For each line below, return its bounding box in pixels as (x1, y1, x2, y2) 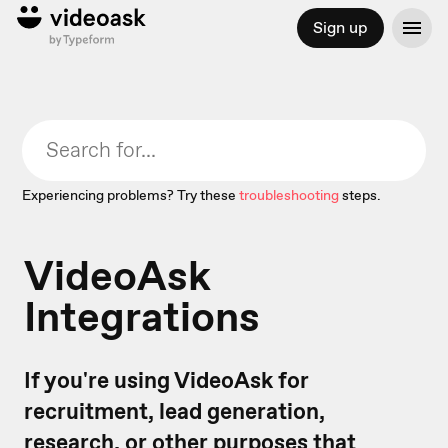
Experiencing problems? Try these (22, 186, 237, 204)
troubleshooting (239, 186, 340, 204)
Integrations (24, 289, 260, 344)
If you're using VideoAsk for (24, 365, 309, 395)
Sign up (312, 17, 368, 38)
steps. (342, 186, 382, 204)
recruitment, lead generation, (24, 396, 325, 426)
